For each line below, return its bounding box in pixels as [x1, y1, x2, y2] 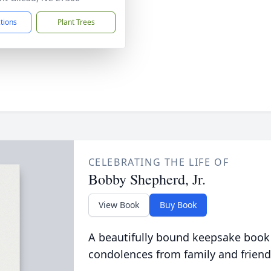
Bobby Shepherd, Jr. [88, 169, 206, 189]
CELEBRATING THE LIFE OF [88, 155, 229, 169]
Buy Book [159, 199, 197, 211]
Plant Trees [57, 17, 95, 27]
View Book [98, 199, 139, 211]
